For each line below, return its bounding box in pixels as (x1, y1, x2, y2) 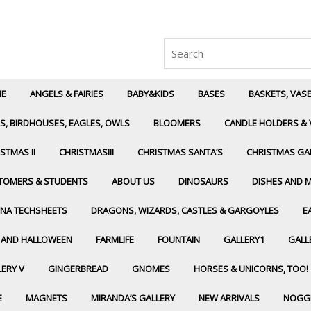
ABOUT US (112, 175, 155, 187)
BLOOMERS (153, 117, 201, 129)
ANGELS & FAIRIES (30, 87, 103, 100)
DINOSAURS (178, 175, 228, 187)
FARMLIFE (96, 233, 134, 246)
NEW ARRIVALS (199, 292, 260, 304)
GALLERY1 (224, 233, 264, 246)
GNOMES (132, 262, 170, 275)
